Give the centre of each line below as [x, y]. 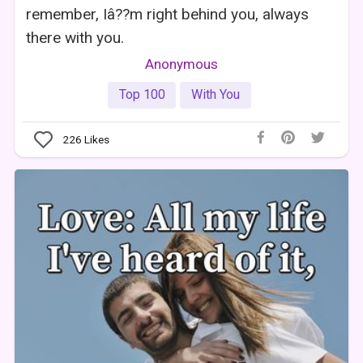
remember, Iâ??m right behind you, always [168, 14]
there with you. [75, 37]
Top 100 [142, 95]
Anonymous [181, 64]
